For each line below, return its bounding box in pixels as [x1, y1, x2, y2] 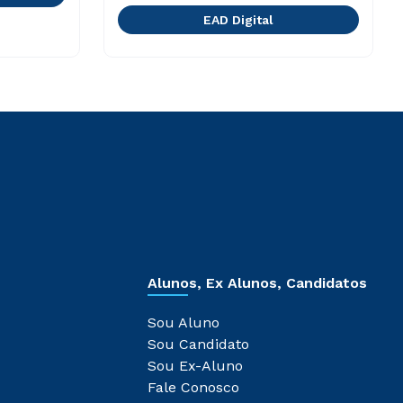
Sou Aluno [148, 314, 219, 331]
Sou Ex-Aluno [148, 357, 243, 374]
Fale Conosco [148, 379, 239, 396]
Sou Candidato [148, 336, 249, 353]
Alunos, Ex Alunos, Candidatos [148, 274, 367, 291]
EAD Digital [202, 13, 273, 27]
